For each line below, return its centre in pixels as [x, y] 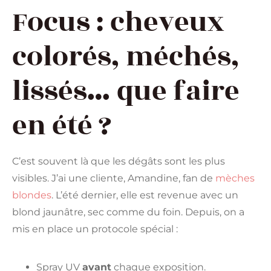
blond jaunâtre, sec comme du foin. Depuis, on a [128, 212]
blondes [32, 195]
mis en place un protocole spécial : [95, 229]
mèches [235, 178]
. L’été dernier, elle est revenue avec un [145, 195]
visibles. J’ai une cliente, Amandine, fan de [114, 178]
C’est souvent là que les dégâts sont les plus [119, 162]
